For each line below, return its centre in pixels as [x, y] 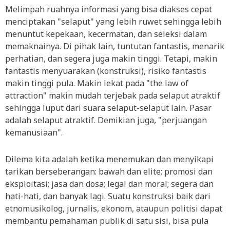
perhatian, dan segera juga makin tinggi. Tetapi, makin [111, 59]
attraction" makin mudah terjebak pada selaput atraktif [113, 95]
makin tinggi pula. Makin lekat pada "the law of [97, 83]
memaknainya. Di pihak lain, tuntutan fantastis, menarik [115, 46]
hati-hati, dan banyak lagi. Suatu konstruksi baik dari [108, 196]
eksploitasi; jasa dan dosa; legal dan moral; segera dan [109, 184]
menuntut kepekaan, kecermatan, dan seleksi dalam [106, 34]
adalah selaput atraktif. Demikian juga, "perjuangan [106, 120]
